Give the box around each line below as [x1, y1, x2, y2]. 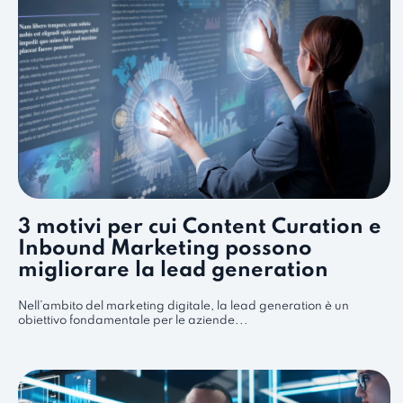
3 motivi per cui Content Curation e [18, 217, 381, 238]
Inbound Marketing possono [18, 238, 312, 260]
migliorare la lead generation [18, 260, 328, 282]
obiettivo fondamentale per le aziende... [18, 315, 248, 327]
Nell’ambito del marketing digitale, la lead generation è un [18, 300, 349, 313]
